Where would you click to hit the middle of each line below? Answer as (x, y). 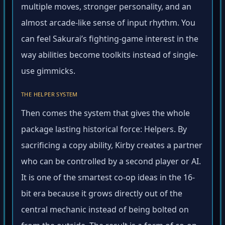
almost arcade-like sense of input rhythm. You (108, 24)
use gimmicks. (48, 73)
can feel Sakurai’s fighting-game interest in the (110, 40)
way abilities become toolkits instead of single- (109, 57)
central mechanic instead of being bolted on (105, 211)
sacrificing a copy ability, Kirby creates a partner (112, 147)
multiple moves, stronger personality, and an (106, 8)
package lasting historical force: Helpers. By (104, 131)
